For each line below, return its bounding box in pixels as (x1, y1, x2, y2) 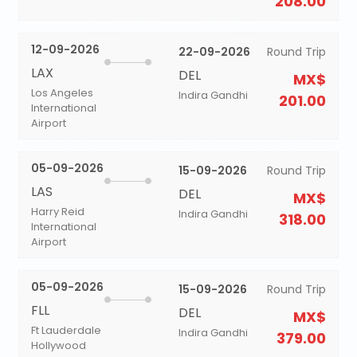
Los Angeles (30, 85, 93, 100)
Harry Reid (30, 204, 84, 219)
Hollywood (30, 338, 86, 353)
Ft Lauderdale (30, 323, 101, 338)
